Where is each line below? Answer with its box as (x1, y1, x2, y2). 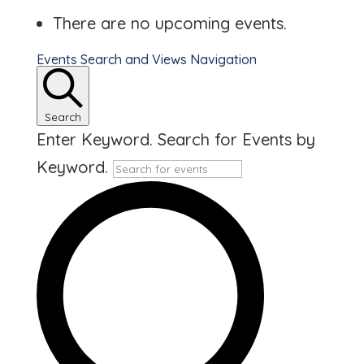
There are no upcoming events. (52, 13, 287, 34)
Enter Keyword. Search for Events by (36, 129, 315, 150)
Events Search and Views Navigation (36, 51, 257, 68)
